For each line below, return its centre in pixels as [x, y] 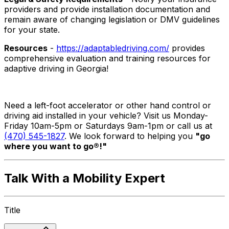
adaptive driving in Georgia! [56, 68]
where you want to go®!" [55, 146]
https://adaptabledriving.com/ [113, 48]
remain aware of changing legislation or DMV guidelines [112, 19]
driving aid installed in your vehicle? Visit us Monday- [106, 115]
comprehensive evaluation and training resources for [107, 58]
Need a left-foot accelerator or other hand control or [108, 105]
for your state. [32, 29]
